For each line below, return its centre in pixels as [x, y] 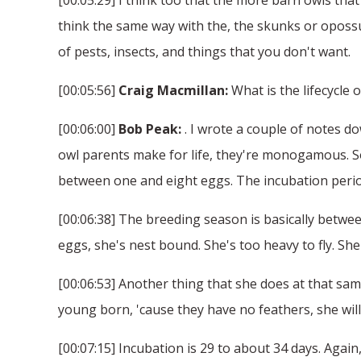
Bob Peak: [150, 129]
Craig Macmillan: [173, 90]
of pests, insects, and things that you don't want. [204, 51]
